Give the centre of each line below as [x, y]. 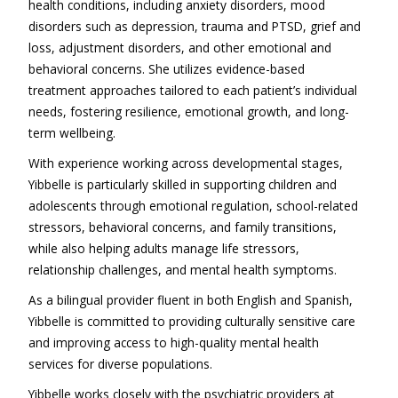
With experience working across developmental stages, [185, 163]
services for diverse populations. [120, 364]
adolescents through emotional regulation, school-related [193, 206]
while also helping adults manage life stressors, [163, 248]
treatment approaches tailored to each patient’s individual [192, 90]
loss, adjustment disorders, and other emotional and [179, 48]
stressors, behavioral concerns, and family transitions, [182, 227]
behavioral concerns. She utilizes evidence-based [166, 69]
